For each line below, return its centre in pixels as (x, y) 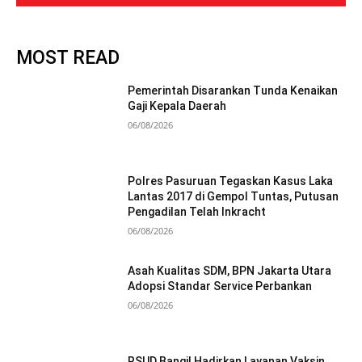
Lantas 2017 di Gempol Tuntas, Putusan (234, 196)
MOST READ (68, 58)
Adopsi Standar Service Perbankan (221, 286)
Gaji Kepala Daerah (177, 106)
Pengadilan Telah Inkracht (197, 211)
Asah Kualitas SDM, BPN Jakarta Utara (230, 271)
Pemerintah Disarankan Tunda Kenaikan (233, 90)
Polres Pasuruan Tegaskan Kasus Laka (231, 181)
